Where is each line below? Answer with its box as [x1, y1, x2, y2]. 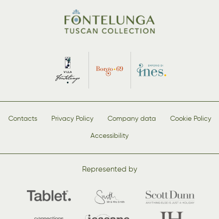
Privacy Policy [51, 115, 93, 122]
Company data [107, 115, 156, 122]
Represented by [82, 165, 137, 173]
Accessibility [90, 132, 129, 139]
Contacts [8, 115, 37, 122]
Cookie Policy [170, 115, 211, 122]
